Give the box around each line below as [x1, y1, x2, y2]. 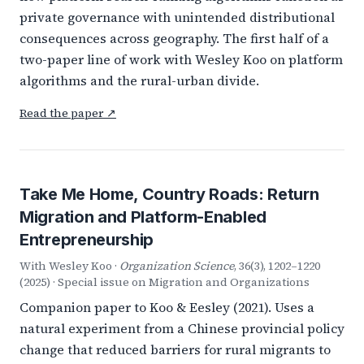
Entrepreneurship [19, 230, 154, 249]
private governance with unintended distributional [19, 8, 335, 26]
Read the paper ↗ [19, 105, 116, 121]
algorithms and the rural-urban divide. [19, 71, 259, 89]
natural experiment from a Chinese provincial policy [19, 319, 344, 337]
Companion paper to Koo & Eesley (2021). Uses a [19, 298, 314, 316]
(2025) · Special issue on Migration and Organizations [19, 274, 310, 290]
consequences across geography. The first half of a [19, 29, 329, 47]
